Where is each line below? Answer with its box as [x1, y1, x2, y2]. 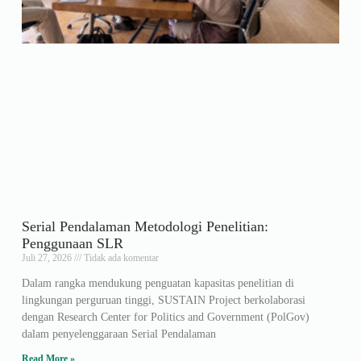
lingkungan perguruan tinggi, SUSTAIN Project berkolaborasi [21, 293, 305, 306]
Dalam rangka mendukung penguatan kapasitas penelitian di [21, 276, 294, 289]
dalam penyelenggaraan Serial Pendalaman [21, 327, 216, 340]
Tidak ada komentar [81, 251, 159, 263]
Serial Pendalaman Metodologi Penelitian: [21, 218, 268, 234]
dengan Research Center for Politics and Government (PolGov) [21, 310, 309, 323]
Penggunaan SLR [21, 234, 123, 251]
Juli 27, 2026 [21, 251, 74, 263]
